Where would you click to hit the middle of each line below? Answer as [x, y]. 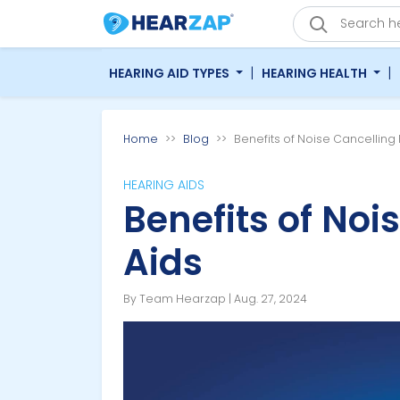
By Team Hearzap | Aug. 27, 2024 [215, 299]
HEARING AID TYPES [171, 73]
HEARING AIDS [164, 185]
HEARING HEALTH [315, 73]
